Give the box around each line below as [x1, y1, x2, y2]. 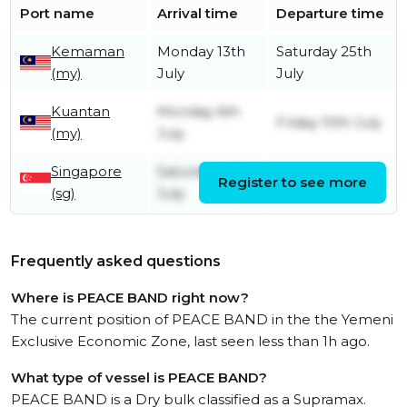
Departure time [276, 5, 384, 23]
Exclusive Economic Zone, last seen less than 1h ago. [11, 333, 370, 351]
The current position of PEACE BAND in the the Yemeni [11, 311, 393, 329]
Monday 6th [157, 103, 240, 121]
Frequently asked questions [11, 253, 221, 271]
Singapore [51, 163, 122, 181]
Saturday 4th [157, 163, 245, 181]
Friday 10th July [276, 114, 382, 132]
